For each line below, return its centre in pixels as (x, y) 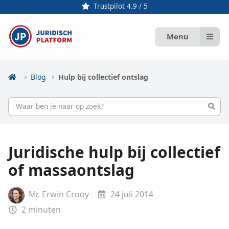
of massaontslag (71, 170)
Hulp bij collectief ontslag (104, 77)
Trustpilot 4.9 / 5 (120, 6)
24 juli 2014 (131, 194)
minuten (45, 209)
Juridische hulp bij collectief (114, 152)
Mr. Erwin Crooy (58, 194)
